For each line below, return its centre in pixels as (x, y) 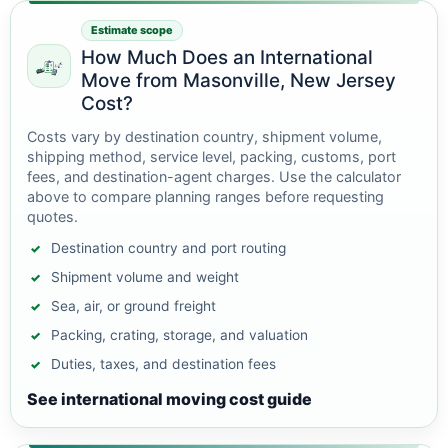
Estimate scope (132, 30)
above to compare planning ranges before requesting (205, 196)
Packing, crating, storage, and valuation (179, 335)
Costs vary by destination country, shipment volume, (204, 136)
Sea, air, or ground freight (133, 306)
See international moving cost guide (169, 399)
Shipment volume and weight (145, 277)
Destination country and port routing (168, 248)
